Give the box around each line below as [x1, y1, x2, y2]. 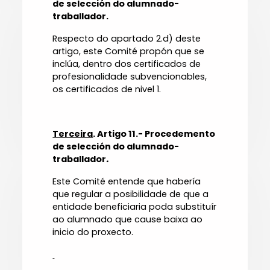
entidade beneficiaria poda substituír [52, 201, 217, 213]
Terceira [52, 128, 93, 140]
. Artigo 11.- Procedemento [93, 128, 216, 140]
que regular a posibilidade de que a [52, 188, 209, 201]
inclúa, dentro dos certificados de [52, 58, 201, 71]
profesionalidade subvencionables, [52, 71, 207, 83]
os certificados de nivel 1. [52, 83, 162, 96]
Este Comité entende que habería [52, 175, 201, 188]
